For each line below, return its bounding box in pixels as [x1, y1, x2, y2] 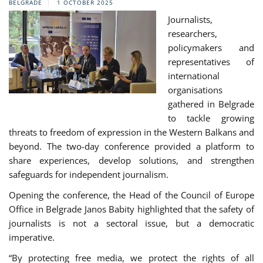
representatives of [167, 56, 254, 68]
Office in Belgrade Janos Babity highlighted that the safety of [9, 203, 254, 215]
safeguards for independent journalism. [9, 168, 168, 180]
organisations [167, 84, 222, 96]
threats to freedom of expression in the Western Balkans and [9, 126, 254, 138]
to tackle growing [167, 112, 254, 124]
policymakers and [167, 42, 254, 53]
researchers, [167, 28, 217, 39]
